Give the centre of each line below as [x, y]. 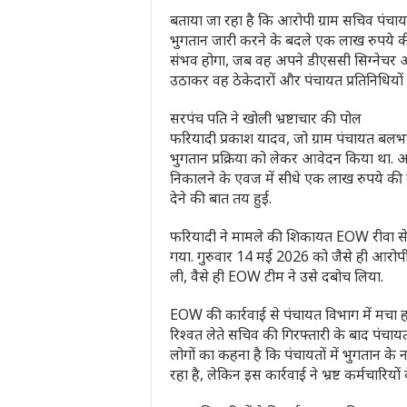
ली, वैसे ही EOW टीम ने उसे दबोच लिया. [277, 276]
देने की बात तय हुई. [221, 198]
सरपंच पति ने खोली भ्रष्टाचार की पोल [266, 118]
